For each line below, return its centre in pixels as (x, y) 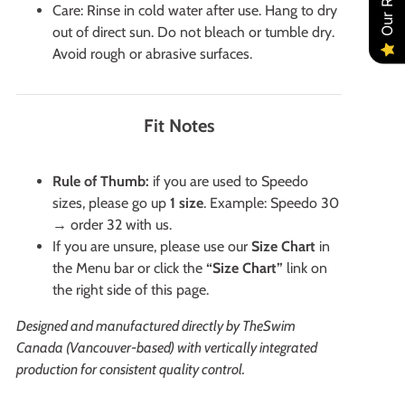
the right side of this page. (131, 289)
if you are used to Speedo (229, 181)
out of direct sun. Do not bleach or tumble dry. (193, 32)
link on (305, 268)
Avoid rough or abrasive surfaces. (152, 53)
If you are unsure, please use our (152, 246)
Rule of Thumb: (101, 181)
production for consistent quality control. (131, 369)
